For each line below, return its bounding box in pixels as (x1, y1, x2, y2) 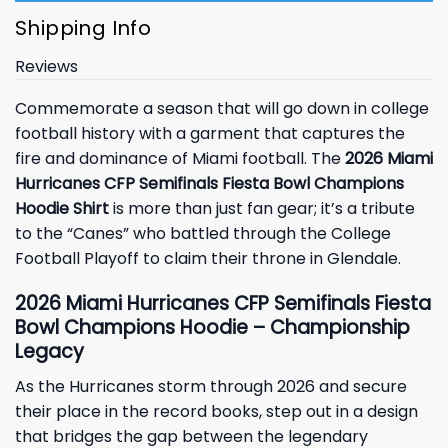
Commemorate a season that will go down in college (15, 97, 429, 121)
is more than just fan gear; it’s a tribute (109, 197, 415, 221)
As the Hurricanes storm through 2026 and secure (15, 374, 407, 398)
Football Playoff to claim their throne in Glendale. (15, 247, 401, 271)
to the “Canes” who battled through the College (15, 222, 391, 246)
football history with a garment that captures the (15, 122, 405, 146)
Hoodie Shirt (15, 197, 109, 221)
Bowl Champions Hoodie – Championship (15, 314, 410, 342)
